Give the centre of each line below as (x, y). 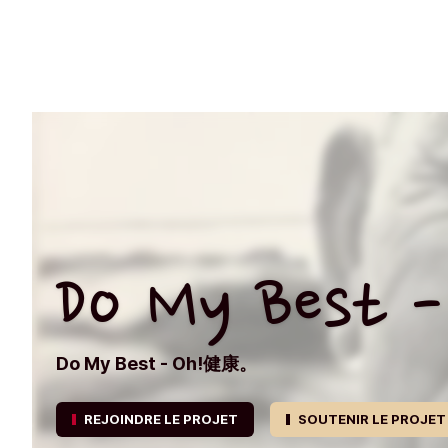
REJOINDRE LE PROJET (161, 419)
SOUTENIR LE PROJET (372, 419)
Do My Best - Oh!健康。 (156, 363)
